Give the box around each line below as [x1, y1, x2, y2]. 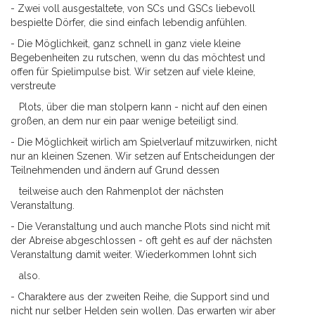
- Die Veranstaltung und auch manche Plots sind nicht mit [11, 221, 270, 232]
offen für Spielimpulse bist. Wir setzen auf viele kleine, [11, 66, 255, 77]
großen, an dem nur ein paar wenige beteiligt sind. [11, 115, 238, 127]
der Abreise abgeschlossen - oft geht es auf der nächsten [11, 235, 272, 246]
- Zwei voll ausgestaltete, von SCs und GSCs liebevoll [11, 3, 255, 14]
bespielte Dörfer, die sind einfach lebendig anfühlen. [11, 17, 247, 28]
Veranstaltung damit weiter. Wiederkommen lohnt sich [11, 249, 257, 260]
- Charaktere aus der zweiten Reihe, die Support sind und [11, 291, 269, 302]
